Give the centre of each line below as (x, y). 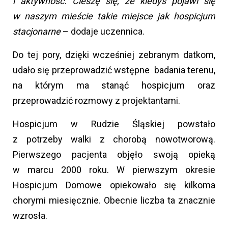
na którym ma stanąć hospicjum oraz (114, 85)
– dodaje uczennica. (103, 31)
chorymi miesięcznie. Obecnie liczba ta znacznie (114, 200)
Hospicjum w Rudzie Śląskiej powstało (114, 124)
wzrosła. (30, 215)
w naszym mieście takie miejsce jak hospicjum (114, 16)
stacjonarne (37, 31)
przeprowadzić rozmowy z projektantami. (96, 100)
